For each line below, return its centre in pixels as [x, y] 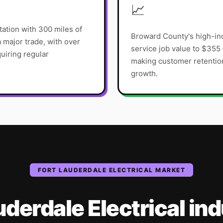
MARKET [169, 170]
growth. [144, 73]
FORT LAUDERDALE [72, 170]
